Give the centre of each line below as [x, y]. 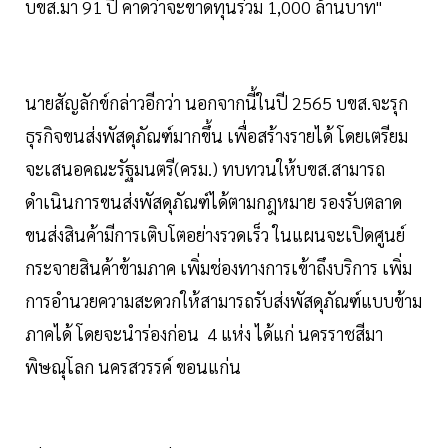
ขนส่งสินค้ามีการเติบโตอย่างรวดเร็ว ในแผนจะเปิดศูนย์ [215, 235]
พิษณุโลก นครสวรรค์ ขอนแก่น [133, 367]
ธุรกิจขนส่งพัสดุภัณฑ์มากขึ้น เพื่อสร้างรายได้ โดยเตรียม [216, 136]
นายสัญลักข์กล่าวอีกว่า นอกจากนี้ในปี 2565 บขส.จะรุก [216, 103]
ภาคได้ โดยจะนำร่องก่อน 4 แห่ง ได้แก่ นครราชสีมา [204, 334]
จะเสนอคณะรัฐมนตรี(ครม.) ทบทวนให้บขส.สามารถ [205, 169]
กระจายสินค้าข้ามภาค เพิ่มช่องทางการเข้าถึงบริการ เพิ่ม [218, 268]
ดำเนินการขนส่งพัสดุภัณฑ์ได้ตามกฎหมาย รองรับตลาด [213, 202]
